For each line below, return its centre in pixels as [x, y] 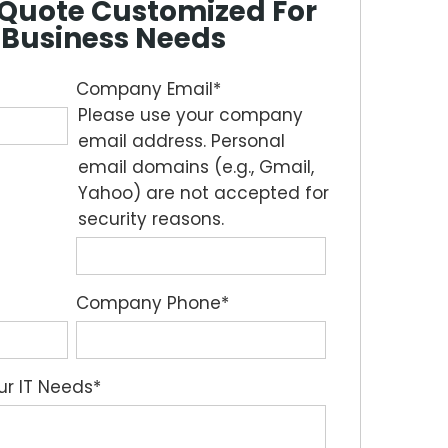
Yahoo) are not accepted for [203, 193]
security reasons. [151, 219]
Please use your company [190, 115]
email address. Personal [181, 141]
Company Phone [148, 303]
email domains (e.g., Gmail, [196, 167]
